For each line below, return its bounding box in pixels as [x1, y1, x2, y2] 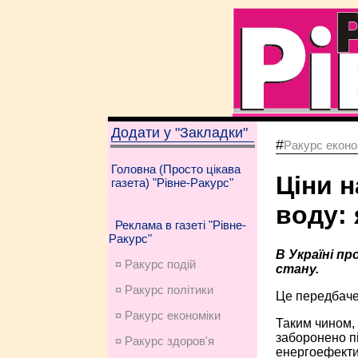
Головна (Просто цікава [110, 162, 241, 176]
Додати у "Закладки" [110, 125, 248, 141]
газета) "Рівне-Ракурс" [110, 176, 233, 189]
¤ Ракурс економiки [114, 308, 221, 322]
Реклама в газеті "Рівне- [114, 218, 246, 232]
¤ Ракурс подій [114, 257, 196, 271]
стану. [275, 261, 319, 276]
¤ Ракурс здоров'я [114, 334, 214, 348]
